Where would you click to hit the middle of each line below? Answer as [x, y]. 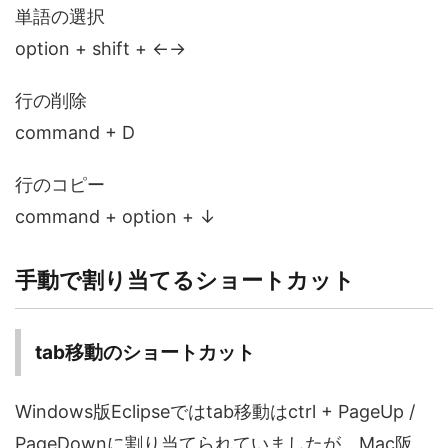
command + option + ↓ [115, 216]
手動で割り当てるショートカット [185, 279]
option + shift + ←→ [100, 48]
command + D [75, 132]
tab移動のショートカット [145, 352]
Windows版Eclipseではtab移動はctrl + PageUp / [215, 411]
